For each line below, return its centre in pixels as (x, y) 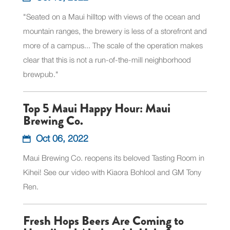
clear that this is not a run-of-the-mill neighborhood (107, 59)
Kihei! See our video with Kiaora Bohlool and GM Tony (112, 172)
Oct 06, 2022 (62, 138)
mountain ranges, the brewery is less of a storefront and (115, 31)
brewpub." (41, 74)
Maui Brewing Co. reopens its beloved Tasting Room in (113, 157)
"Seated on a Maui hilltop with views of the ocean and (111, 16)
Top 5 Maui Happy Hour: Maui (97, 108)
